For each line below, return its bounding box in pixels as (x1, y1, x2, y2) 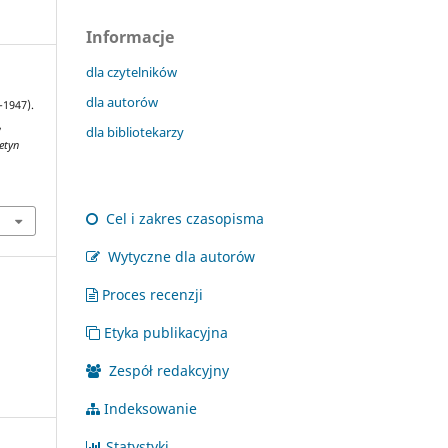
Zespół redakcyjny (105, 360, 229, 380)
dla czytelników (86, 62, 177, 81)
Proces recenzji (102, 284, 203, 304)
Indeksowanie (104, 398, 197, 418)
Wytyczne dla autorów (104, 246, 255, 266)
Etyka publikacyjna (104, 322, 228, 342)
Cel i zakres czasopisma (102, 208, 264, 228)
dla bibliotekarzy (86, 122, 184, 141)
